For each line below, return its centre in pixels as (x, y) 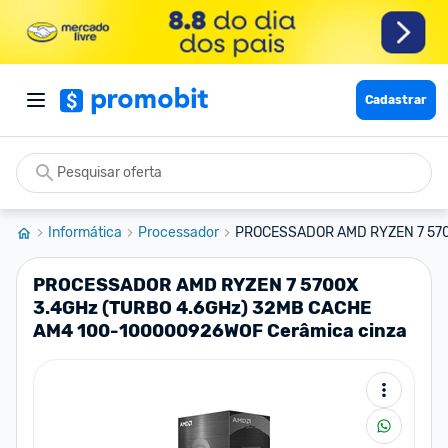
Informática (85, 232)
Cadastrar (396, 100)
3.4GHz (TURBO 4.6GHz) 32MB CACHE (202, 308)
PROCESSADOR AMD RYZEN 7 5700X (196, 285)
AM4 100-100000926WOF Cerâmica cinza (220, 331)
